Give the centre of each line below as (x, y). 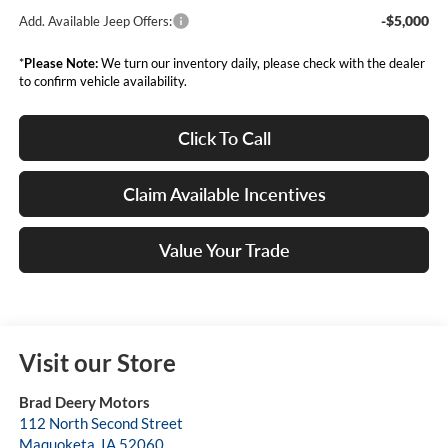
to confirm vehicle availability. (102, 81)
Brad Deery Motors (84, 402)
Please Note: (60, 63)
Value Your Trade (224, 250)
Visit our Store (97, 363)
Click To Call (224, 138)
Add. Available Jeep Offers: (95, 21)
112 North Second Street (100, 423)
